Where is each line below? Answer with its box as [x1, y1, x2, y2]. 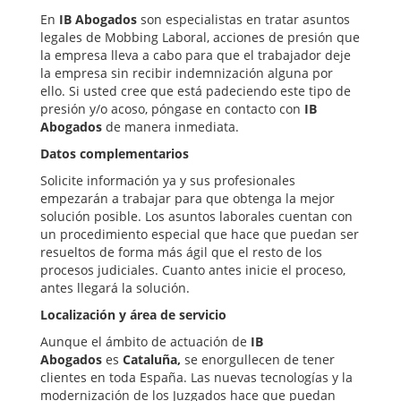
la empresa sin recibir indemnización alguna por [40, 64, 333, 81]
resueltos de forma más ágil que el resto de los [40, 243, 322, 260]
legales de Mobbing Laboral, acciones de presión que [40, 28, 360, 46]
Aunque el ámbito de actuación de [40, 332, 251, 350]
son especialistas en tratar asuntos [137, 10, 350, 28]
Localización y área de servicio [40, 305, 226, 323]
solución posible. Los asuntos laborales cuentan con [40, 207, 353, 225]
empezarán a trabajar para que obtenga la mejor [40, 189, 335, 207]
